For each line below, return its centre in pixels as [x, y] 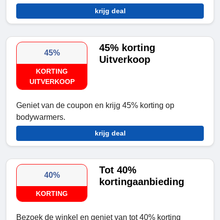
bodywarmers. [41, 117]
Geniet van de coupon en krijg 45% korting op [95, 106]
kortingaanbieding [142, 182]
